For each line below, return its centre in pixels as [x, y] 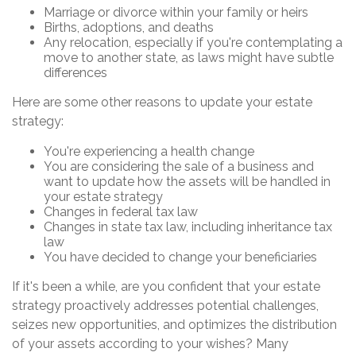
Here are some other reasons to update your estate [162, 103]
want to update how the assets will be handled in [187, 182]
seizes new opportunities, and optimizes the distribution [174, 325]
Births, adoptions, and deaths [129, 28]
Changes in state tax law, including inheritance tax [188, 227]
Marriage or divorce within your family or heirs [176, 13]
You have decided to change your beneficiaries [180, 257]
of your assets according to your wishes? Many [150, 344]
